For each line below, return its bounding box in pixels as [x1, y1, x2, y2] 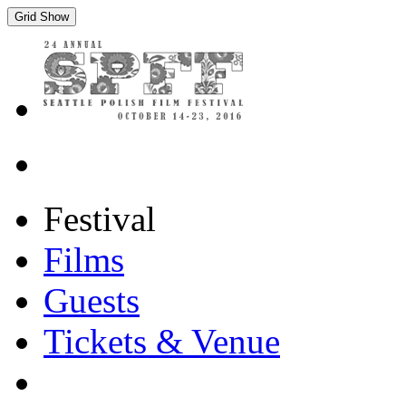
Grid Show [14, 10, 69, 24]
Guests [43, 281, 140, 320]
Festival [43, 199, 156, 238]
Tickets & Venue [43, 322, 280, 361]
